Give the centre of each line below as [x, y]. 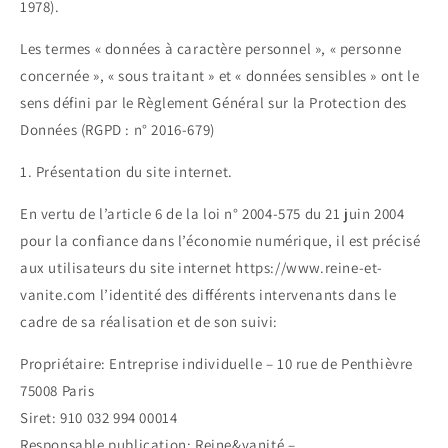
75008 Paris [57, 391]
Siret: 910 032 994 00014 [99, 418]
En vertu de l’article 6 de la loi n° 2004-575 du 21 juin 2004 [212, 214]
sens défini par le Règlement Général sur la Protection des [213, 103]
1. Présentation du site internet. [126, 172]
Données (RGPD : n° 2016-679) [117, 130]
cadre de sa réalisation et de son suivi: [149, 322]
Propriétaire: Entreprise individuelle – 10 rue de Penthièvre [217, 364]
